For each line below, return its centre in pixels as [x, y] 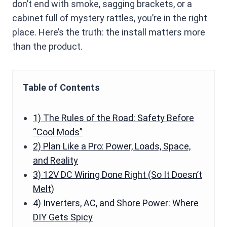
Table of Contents [61, 87]
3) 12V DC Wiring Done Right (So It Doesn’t [118, 175]
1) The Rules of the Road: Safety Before [113, 118]
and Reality [55, 160]
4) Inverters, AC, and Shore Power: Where [116, 203]
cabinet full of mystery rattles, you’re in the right [110, 18]
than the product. [47, 46]
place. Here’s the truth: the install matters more [109, 32]
